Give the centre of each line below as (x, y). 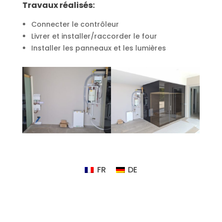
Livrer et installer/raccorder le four (94, 36)
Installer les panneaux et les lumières (98, 48)
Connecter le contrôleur (75, 24)
